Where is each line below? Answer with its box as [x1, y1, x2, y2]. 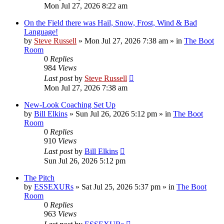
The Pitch [24, 173, 54, 182]
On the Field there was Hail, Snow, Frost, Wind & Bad [24, 18, 197, 27]
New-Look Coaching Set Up [24, 100, 115, 109]
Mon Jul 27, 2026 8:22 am [44, 1, 127, 10]
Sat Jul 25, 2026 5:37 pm [81, 182, 160, 191]
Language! [24, 27, 58, 36]
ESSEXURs [34, 182, 73, 191]
